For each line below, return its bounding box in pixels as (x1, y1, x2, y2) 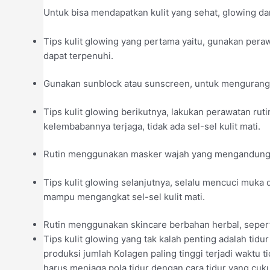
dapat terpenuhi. (43, 49, 113, 61)
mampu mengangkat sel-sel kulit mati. (43, 190, 205, 202)
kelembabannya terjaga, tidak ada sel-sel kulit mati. (43, 120, 260, 132)
